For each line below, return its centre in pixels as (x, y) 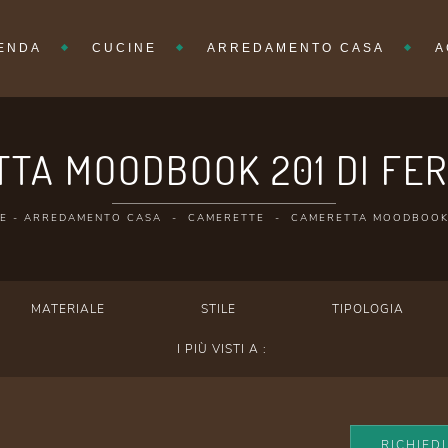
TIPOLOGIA (368, 309)
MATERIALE (68, 309)
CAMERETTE (226, 218)
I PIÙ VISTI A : (222, 349)
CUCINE (124, 48)
